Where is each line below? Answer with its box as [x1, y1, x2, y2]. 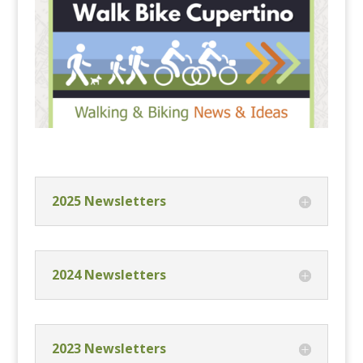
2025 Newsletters [51, 192, 166, 211]
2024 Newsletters [51, 266, 166, 284]
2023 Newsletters [51, 340, 166, 358]
